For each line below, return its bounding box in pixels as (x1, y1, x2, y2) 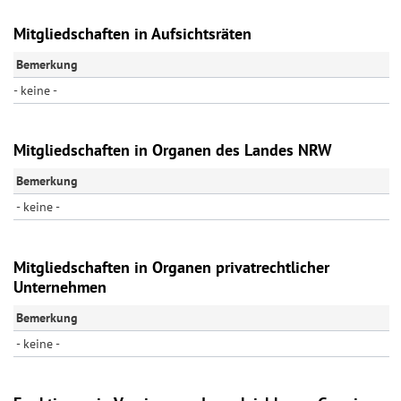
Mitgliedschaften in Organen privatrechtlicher (13, 256, 329, 277)
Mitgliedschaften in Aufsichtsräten (13, 22, 252, 44)
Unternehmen (13, 276, 107, 297)
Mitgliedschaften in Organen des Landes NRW (13, 140, 332, 161)
